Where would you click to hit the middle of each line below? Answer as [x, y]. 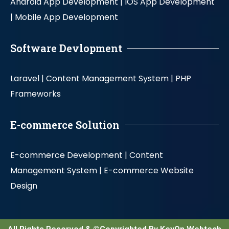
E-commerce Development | [69, 155]
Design [24, 186]
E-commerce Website [149, 171]
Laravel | [27, 79]
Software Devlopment [66, 48]
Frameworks [36, 94]
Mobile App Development [66, 17]
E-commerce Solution [65, 125]
